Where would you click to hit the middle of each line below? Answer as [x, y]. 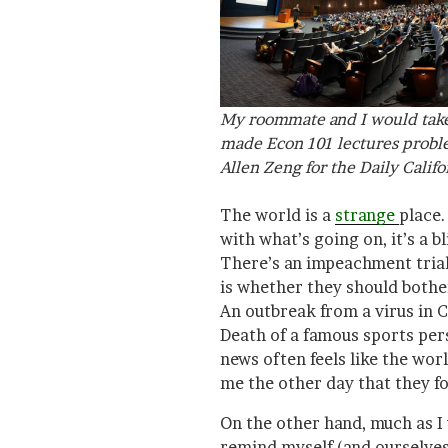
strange [367, 215]
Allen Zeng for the [289, 167]
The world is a [277, 215]
